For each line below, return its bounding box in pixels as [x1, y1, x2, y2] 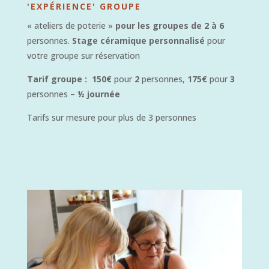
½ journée [77, 88, 120, 100]
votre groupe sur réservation [26, 49, 140, 61]
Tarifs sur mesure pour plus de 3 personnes [26, 111, 196, 123]
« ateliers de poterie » [26, 19, 115, 31]
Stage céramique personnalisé [71, 34, 205, 46]
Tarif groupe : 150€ [26, 73, 112, 85]
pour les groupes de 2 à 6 [115, 19, 224, 31]
